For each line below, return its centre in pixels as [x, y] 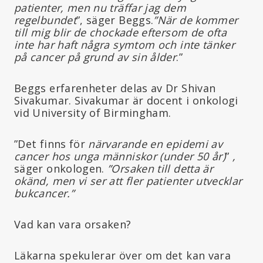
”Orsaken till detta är [161, 168]
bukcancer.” [44, 193]
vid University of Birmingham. [93, 112]
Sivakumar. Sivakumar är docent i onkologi [126, 100]
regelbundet [45, 20]
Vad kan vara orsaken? [73, 224]
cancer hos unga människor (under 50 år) [120, 156]
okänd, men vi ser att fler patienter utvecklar [128, 181]
